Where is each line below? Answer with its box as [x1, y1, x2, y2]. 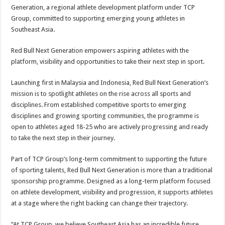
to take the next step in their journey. [11, 134, 116, 142]
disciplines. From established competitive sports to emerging [11, 101, 187, 108]
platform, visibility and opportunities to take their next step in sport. [11, 58, 205, 65]
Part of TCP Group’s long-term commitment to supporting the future [11, 155, 207, 163]
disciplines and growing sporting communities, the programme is [11, 112, 199, 120]
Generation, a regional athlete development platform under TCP [11, 4, 195, 11]
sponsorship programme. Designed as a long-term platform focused [11, 177, 211, 185]
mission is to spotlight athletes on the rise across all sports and [11, 90, 191, 97]
